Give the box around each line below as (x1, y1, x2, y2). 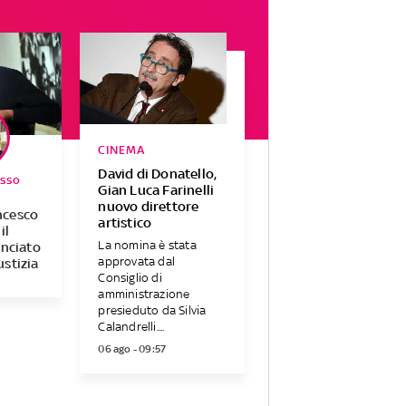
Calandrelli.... (98, 320, 165, 334)
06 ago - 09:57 (98, 343, 167, 356)
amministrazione (98, 287, 190, 302)
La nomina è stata (98, 238, 197, 253)
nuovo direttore (98, 198, 199, 214)
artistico (98, 214, 152, 230)
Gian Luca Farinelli (98, 181, 215, 198)
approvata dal (98, 255, 175, 269)
